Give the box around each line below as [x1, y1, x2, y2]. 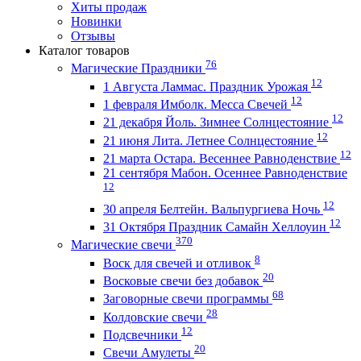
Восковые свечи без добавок [103, 273, 263, 288]
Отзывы [71, 29, 115, 43]
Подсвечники [103, 327, 181, 342]
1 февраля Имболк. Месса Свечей [103, 97, 291, 111]
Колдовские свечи [103, 309, 206, 324]
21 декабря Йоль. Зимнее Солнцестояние [103, 115, 332, 130]
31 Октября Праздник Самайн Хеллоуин [103, 219, 330, 234]
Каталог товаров [39, 44, 130, 57]
